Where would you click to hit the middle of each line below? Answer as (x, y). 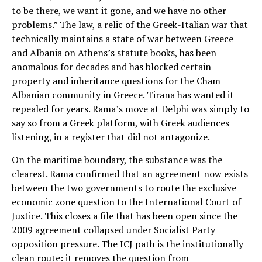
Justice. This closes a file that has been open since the (125, 216)
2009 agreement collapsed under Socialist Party (113, 230)
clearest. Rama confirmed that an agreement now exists (130, 173)
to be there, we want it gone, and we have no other (119, 10)
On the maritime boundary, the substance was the (117, 159)
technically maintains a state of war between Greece (123, 38)
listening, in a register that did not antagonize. (111, 137)
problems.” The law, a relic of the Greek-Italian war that (130, 24)
